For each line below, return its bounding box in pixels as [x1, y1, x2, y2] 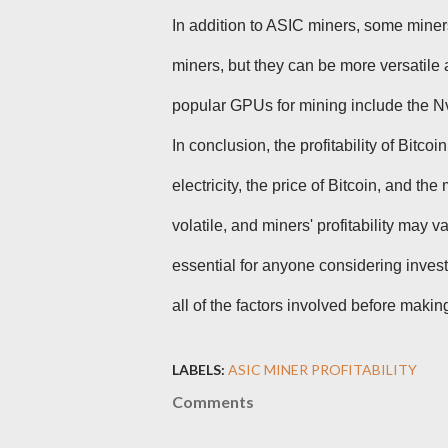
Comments [172, 392, 254, 412]
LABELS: [172, 361, 225, 379]
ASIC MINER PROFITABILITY [228, 361, 417, 379]
